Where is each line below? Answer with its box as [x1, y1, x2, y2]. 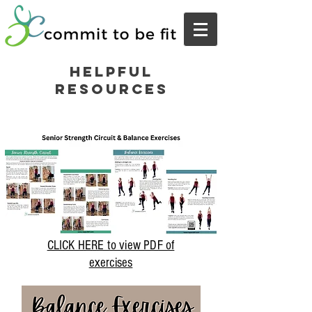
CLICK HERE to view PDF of [47, 238, 175, 253]
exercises [88, 256, 133, 270]
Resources [54, 80, 169, 97]
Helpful [70, 63, 153, 80]
